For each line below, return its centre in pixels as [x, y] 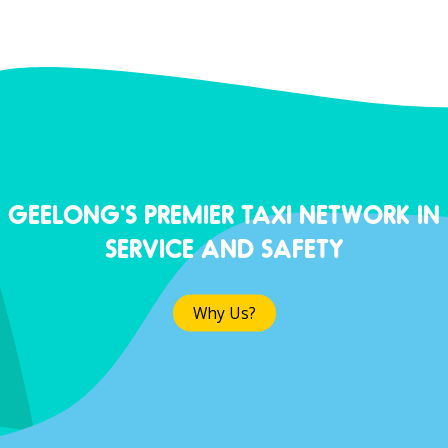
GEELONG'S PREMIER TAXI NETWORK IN [224, 213]
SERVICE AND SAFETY [224, 247]
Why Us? [224, 312]
